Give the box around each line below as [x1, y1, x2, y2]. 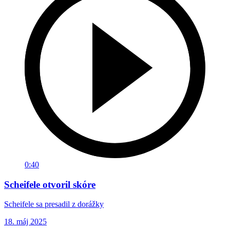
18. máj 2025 [4, 217, 47, 226]
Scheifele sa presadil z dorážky [4, 200, 104, 209]
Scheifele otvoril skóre [4, 179, 95, 190]
